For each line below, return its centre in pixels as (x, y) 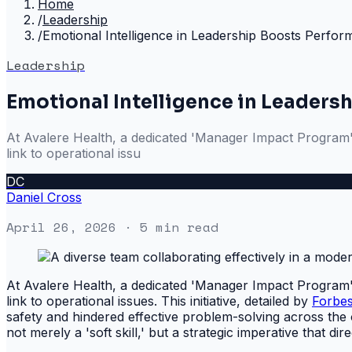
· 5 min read (167, 227)
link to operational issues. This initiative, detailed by (159, 301)
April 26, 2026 (61, 227)
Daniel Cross (44, 197)
